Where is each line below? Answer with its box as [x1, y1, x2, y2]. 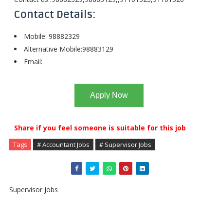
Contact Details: [14, 8, 96, 21]
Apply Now [90, 91, 128, 99]
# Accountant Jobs [36, 140, 90, 149]
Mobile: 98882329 [23, 32, 80, 41]
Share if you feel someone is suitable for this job [14, 123, 186, 132]
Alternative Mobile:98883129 [23, 44, 113, 54]
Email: [23, 57, 42, 66]
